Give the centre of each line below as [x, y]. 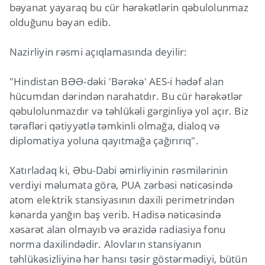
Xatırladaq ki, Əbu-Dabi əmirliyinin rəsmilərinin [118, 170]
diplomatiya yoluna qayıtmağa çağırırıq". [104, 141]
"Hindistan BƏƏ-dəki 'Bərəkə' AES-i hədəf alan [117, 82]
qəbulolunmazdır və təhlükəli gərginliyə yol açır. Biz [129, 111]
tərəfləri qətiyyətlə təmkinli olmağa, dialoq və [114, 126]
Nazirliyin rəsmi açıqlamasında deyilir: [98, 52]
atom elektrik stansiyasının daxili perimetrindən [122, 200]
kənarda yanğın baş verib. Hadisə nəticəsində [115, 215]
